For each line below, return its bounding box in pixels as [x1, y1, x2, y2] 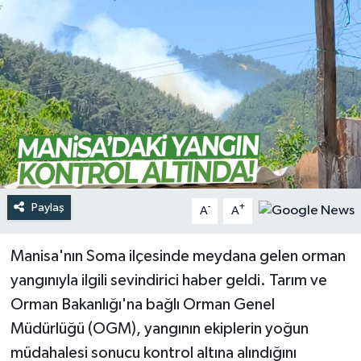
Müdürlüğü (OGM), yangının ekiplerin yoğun [10, 320, 309, 337]
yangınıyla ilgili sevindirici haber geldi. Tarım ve [10, 272, 327, 288]
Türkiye [43, 22, 93, 35]
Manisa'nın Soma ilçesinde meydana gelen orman [10, 247, 346, 264]
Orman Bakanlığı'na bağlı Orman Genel [10, 296, 275, 313]
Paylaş [31, 201, 64, 214]
